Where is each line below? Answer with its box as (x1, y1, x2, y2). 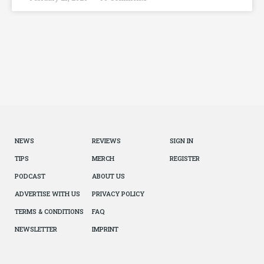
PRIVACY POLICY (92, 189, 145, 199)
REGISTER (169, 154, 200, 163)
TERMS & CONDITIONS (15, 207, 84, 216)
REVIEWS (92, 136, 121, 146)
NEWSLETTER (15, 225, 57, 234)
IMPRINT (92, 225, 119, 234)
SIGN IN (169, 136, 193, 146)
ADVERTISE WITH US (15, 189, 80, 199)
